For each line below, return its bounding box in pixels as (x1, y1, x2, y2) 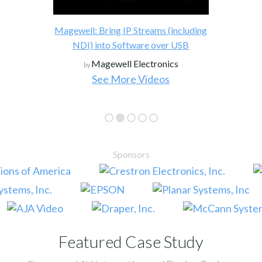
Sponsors (112, 148, 150, 160)
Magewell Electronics (91, 57, 178, 69)
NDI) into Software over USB (73, 39, 189, 50)
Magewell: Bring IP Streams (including (54, 24, 208, 36)
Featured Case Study (58, 231, 204, 251)
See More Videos (92, 72, 170, 85)
